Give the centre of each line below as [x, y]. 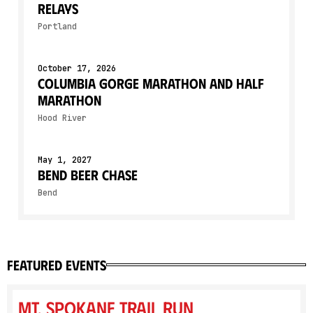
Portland [57, 27]
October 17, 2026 [77, 68]
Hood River [62, 118]
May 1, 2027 [65, 160]
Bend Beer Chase [88, 174]
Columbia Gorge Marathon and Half [151, 83]
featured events [57, 264]
